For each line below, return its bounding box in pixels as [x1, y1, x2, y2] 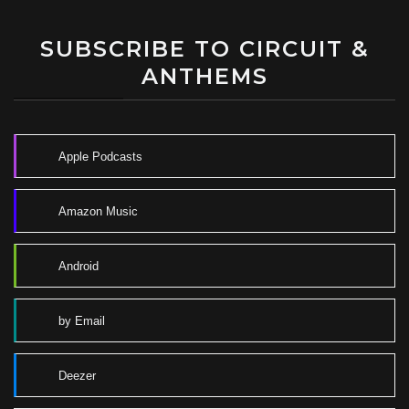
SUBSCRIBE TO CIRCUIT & [39, 36, 370, 63]
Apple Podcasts [58, 149, 142, 163]
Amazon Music [58, 204, 138, 218]
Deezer [58, 368, 96, 383]
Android [58, 258, 99, 273]
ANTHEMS [141, 63, 268, 90]
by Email [58, 313, 105, 328]
